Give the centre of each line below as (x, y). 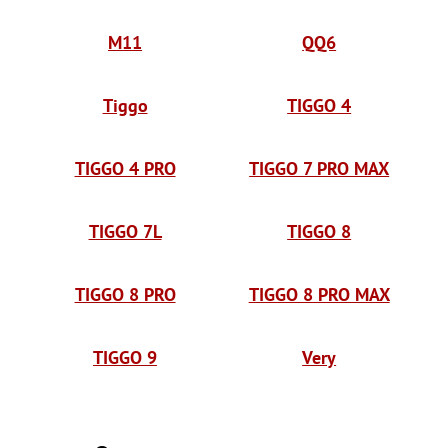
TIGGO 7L (125, 231)
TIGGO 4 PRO (125, 168)
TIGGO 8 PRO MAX (319, 294)
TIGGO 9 (125, 357)
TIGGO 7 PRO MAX (319, 168)
